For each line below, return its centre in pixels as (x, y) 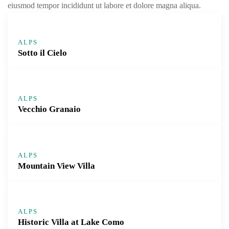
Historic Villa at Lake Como (71, 222)
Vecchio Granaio (49, 109)
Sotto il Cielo (42, 53)
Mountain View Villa (56, 166)
